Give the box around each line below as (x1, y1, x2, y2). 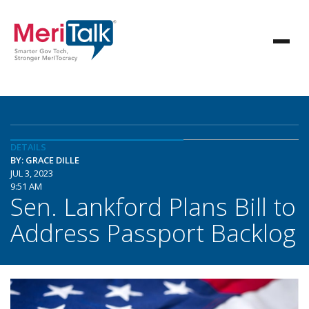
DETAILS (10, 141, 46, 153)
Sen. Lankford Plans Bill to (10, 190, 296, 223)
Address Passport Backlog (10, 216, 296, 249)
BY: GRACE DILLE (10, 154, 79, 166)
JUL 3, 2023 (10, 167, 53, 179)
